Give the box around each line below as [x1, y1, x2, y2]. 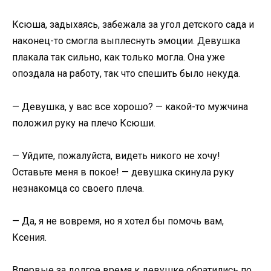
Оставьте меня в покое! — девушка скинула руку [12, 166, 234, 178]
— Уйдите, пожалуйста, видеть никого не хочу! [12, 149, 220, 162]
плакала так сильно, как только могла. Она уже [12, 51, 225, 64]
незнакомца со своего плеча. [12, 182, 144, 194]
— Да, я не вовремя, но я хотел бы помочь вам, [12, 215, 224, 227]
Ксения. [12, 232, 47, 243]
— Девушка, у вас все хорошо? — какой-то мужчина [12, 100, 248, 113]
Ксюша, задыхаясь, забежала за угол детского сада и [12, 19, 254, 31]
